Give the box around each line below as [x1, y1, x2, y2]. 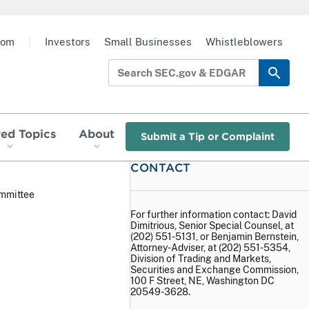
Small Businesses [104, 36, 192, 48]
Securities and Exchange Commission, [130, 263, 299, 275]
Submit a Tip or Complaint [141, 130, 275, 143]
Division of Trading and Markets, [130, 252, 271, 264]
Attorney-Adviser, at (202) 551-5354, [130, 241, 290, 253]
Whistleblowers [206, 36, 283, 48]
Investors [45, 36, 90, 48]
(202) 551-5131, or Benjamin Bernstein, [130, 230, 299, 242]
